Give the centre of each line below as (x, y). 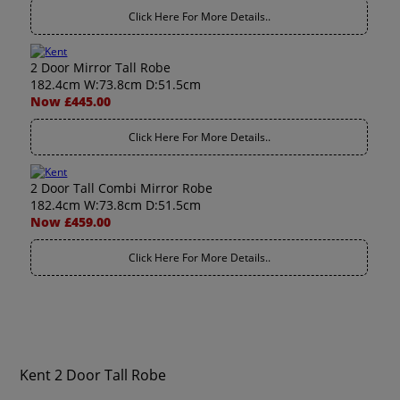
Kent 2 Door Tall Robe (93, 375)
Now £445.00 (71, 101)
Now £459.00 (71, 222)
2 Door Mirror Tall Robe (101, 67)
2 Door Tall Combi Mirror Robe (122, 188)
